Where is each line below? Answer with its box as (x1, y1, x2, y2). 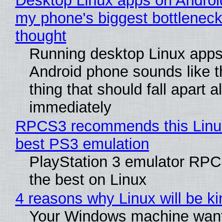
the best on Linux (29, 170, 147, 188)
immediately (29, 98, 111, 116)
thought (15, 27, 66, 45)
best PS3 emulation (15, 135, 149, 153)
